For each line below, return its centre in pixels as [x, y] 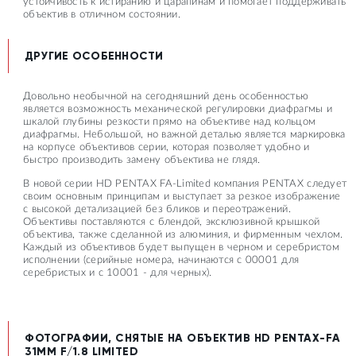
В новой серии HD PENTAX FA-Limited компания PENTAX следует [185, 184]
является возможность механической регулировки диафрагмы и [178, 109]
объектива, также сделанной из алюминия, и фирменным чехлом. [183, 234]
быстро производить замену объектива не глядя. [142, 160]
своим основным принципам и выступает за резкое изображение [182, 196]
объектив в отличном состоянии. [102, 14]
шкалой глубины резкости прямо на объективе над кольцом [170, 122]
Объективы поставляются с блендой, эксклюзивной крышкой [172, 222]
